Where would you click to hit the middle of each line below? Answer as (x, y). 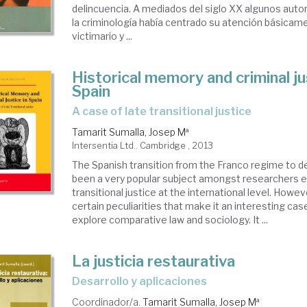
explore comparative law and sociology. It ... (170, 219)
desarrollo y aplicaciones (144, 281)
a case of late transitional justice (166, 111)
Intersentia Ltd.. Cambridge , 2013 (143, 145)
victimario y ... (102, 36)
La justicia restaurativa (154, 261)
